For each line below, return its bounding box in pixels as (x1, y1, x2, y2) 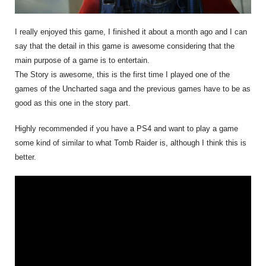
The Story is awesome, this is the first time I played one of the (15, 69, 230, 79)
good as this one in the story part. (15, 98, 131, 107)
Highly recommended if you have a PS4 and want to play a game (15, 124, 238, 134)
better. (15, 153, 36, 162)
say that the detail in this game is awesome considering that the (15, 41, 235, 50)
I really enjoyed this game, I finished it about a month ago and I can (15, 27, 247, 36)
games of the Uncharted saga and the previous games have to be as (15, 84, 251, 93)
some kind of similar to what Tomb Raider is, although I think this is (15, 138, 246, 148)
